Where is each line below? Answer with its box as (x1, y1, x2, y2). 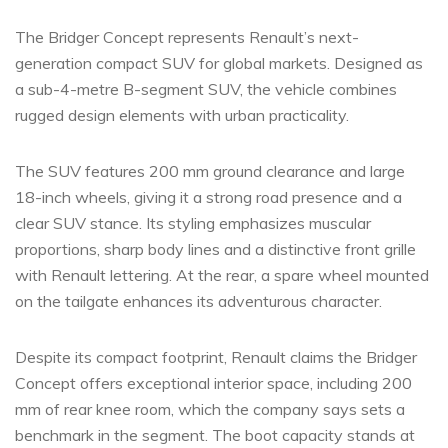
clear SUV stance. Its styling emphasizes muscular (15, 213, 371, 233)
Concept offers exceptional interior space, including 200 (15, 373, 412, 393)
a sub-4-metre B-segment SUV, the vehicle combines (15, 79, 397, 99)
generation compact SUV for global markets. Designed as (15, 53, 423, 73)
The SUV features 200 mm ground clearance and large (15, 161, 405, 181)
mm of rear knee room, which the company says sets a (15, 399, 405, 419)
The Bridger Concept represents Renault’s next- (15, 27, 359, 47)
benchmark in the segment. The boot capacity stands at (15, 425, 415, 445)
